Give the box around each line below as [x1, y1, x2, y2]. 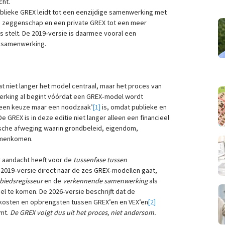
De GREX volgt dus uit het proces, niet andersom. [10, 208, 156, 217]
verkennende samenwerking [63, 176, 148, 186]
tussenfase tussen [73, 155, 127, 165]
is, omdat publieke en [100, 102, 167, 112]
